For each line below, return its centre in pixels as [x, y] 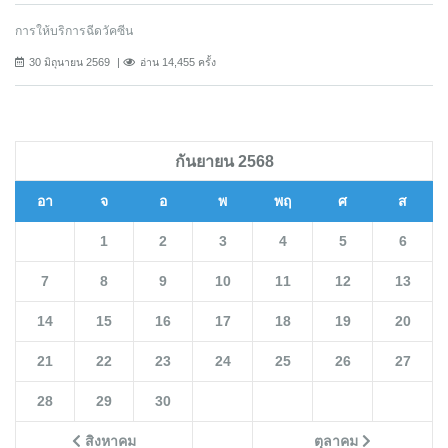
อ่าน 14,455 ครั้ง [178, 61]
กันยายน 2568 [224, 160]
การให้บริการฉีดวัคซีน [74, 30]
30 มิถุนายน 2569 [69, 61]
